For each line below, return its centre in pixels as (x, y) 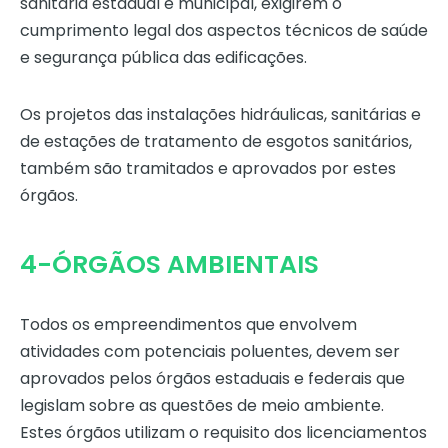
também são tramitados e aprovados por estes (208, 169)
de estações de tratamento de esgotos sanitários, (216, 142)
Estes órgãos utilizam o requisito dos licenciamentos (223, 433)
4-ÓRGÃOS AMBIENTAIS (169, 265)
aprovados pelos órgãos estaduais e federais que (212, 379)
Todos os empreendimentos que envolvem (188, 325)
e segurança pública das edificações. (163, 58)
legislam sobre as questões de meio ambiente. (202, 406)
